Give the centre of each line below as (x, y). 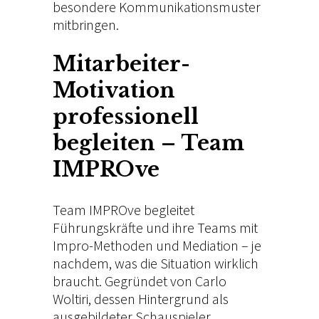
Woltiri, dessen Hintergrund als (141, 299)
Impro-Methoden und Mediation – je (157, 246)
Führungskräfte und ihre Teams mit (155, 228)
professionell (126, 117)
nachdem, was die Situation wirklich (156, 263)
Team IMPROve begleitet (124, 210)
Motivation (114, 91)
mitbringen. (86, 25)
